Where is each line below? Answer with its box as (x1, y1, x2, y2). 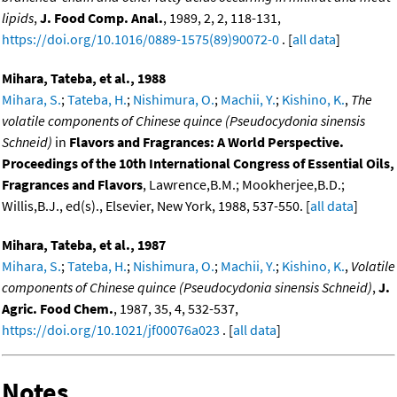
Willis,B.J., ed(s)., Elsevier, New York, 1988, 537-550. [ (2, 197, 310, 215)
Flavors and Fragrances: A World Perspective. (69, 133, 344, 152)
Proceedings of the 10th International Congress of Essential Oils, (2, 154, 394, 173)
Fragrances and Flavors (2, 175, 143, 194)
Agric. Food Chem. (2, 300, 113, 318)
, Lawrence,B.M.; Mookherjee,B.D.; (143, 175, 345, 194)
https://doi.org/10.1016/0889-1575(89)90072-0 (2, 30, 279, 49)
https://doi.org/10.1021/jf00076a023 (2, 321, 220, 339)
